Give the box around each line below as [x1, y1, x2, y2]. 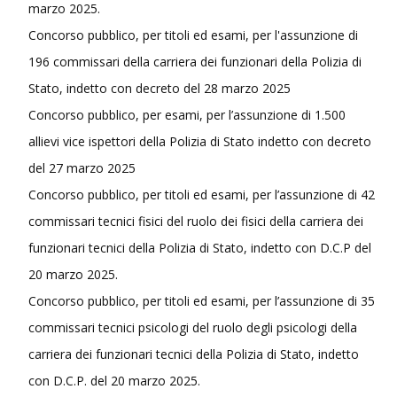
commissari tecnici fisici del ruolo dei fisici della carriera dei [28, 212, 363, 230]
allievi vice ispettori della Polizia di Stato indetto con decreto [28, 132, 371, 150]
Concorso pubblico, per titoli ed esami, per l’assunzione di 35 [28, 292, 375, 309]
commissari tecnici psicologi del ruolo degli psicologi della [28, 318, 357, 336]
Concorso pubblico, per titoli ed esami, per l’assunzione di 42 [28, 185, 375, 203]
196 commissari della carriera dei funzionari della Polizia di [28, 52, 362, 70]
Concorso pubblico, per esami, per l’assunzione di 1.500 [28, 105, 346, 123]
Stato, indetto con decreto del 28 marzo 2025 [28, 79, 291, 97]
